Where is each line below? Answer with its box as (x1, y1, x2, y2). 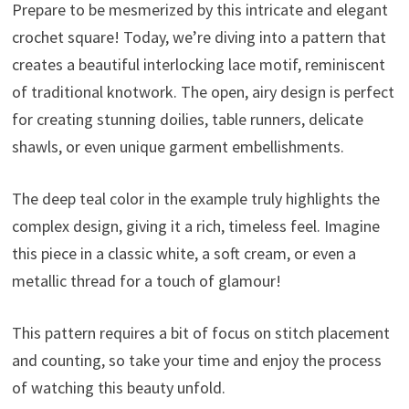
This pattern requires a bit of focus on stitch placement (11, 321, 390, 343)
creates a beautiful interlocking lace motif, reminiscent (11, 53, 385, 75)
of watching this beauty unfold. (11, 376, 225, 398)
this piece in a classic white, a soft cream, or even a (11, 242, 356, 264)
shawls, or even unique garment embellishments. (11, 135, 344, 157)
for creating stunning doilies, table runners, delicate (11, 108, 363, 130)
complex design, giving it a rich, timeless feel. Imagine (11, 215, 380, 236)
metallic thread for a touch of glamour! (11, 269, 281, 291)
